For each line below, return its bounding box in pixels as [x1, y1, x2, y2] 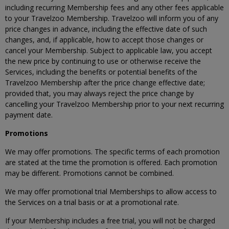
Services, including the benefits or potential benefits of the [5, 67, 197, 77]
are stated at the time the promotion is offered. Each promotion [5, 157, 217, 167]
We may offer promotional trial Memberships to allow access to [5, 187, 217, 196]
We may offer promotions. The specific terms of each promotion [5, 147, 220, 156]
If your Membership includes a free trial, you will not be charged [5, 216, 215, 225]
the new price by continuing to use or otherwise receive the [5, 56, 201, 66]
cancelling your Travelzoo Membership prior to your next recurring [5, 99, 224, 109]
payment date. [5, 110, 53, 120]
